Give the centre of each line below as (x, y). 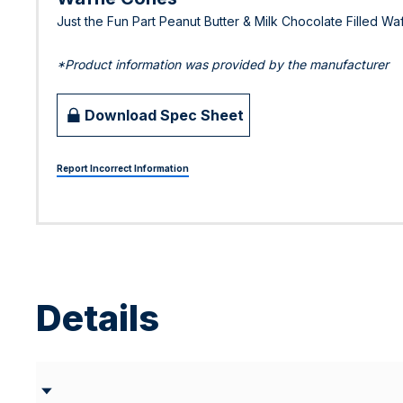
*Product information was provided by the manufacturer (223, 64)
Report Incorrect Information (123, 168)
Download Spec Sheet (164, 115)
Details (98, 318)
